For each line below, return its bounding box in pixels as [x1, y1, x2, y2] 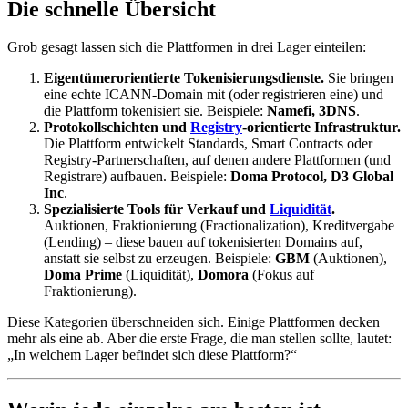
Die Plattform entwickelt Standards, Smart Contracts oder [44, 136, 372, 152]
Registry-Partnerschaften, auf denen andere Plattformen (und [44, 152, 391, 168]
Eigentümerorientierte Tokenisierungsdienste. [44, 70, 324, 87]
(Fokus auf [249, 267, 314, 283]
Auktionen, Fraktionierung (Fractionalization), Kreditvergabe [44, 218, 394, 234]
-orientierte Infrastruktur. [242, 119, 401, 136]
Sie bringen [324, 70, 393, 87]
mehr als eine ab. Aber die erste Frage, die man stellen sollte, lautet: [7, 331, 392, 347]
